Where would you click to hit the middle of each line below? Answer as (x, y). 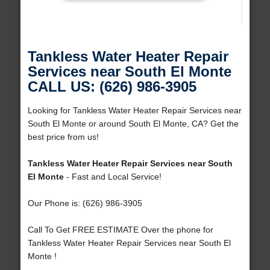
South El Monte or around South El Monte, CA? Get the (133, 124)
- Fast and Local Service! (112, 177)
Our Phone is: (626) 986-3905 (85, 203)
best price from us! (63, 137)
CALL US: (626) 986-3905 (112, 87)
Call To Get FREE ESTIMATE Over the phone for (120, 230)
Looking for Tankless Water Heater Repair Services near (134, 111)
